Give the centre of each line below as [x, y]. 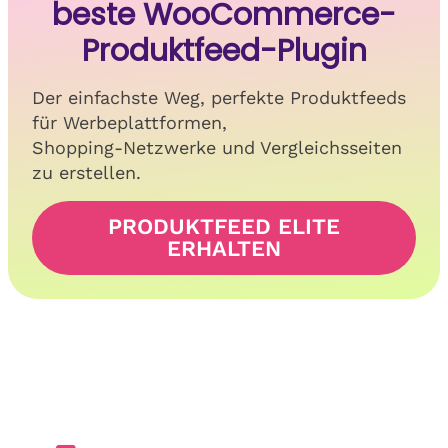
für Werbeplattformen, [129, 122]
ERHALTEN [224, 248]
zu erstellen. [86, 172]
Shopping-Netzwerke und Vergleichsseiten [217, 147]
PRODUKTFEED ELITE [224, 226]
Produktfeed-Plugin [224, 50]
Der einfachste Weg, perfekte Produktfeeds [219, 97]
